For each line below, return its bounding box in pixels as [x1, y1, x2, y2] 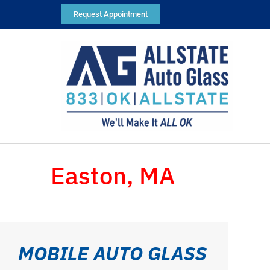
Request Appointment [74, 10, 148, 19]
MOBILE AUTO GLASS [18, 240, 207, 266]
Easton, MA [50, 159, 175, 191]
